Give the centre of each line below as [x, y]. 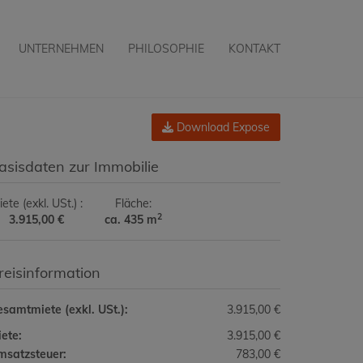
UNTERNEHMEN [61, 49]
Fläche [132, 203]
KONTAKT [254, 49]
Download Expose [222, 127]
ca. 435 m [130, 220]
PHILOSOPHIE [166, 49]
